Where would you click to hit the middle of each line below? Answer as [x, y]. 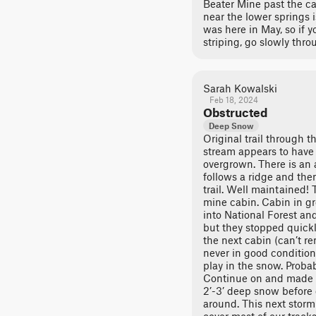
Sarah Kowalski [240, 88]
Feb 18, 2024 [233, 99]
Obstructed [235, 112]
